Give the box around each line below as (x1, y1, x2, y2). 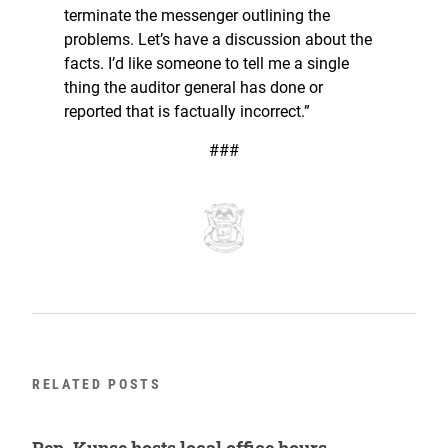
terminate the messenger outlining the (64, 6, 330, 26)
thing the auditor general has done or (64, 78, 323, 98)
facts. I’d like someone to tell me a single (64, 54, 349, 74)
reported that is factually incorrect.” (64, 102, 310, 122)
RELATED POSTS (32, 376, 162, 393)
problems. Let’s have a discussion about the (64, 30, 372, 50)
